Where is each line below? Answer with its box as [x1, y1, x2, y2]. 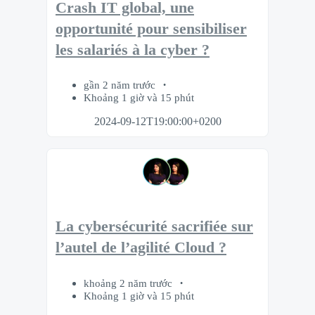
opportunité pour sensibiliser [56, 20, 247, 37]
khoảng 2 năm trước [84, 276, 175, 289]
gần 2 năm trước [84, 79, 158, 91]
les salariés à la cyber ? [56, 41, 210, 58]
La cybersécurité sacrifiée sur [56, 218, 253, 236]
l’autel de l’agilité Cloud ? [56, 239, 226, 257]
